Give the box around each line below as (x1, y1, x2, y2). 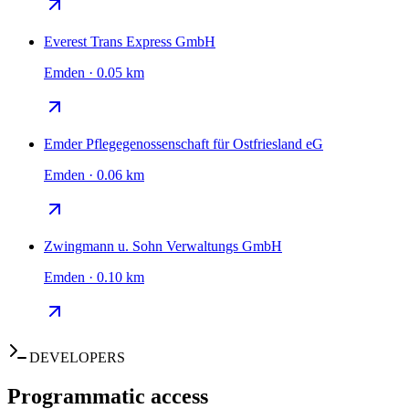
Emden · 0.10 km (44, 269, 144, 286)
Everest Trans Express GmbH (44, 34, 215, 50)
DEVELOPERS (29, 350, 125, 366)
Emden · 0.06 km (44, 167, 144, 184)
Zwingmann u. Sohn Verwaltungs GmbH (44, 238, 282, 255)
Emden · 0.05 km (44, 65, 144, 81)
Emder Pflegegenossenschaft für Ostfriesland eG (44, 136, 323, 152)
